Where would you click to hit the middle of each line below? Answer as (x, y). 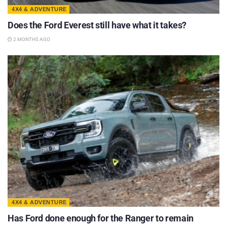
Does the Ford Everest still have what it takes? (97, 25)
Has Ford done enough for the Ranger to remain (101, 218)
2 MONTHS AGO (31, 39)
